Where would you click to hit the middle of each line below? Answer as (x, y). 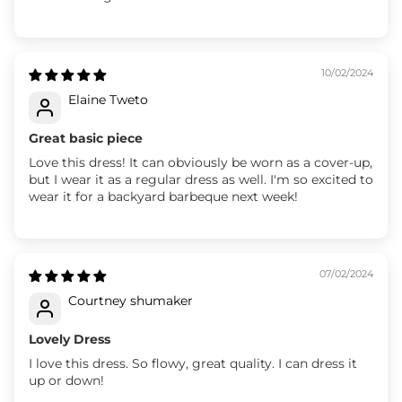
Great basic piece (86, 138)
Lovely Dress (70, 339)
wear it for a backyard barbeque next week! (163, 196)
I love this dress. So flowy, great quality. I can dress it (193, 363)
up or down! (66, 380)
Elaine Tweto (108, 99)
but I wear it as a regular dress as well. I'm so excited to (201, 179)
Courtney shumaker (131, 300)
